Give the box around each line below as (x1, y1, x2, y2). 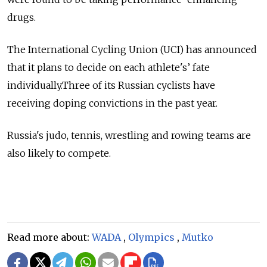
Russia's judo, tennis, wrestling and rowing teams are (7, 129, 251, 141)
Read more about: (7, 231, 92, 243)
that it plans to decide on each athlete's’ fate (7, 61, 210, 73)
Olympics (128, 231, 175, 243)
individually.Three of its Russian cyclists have (7, 79, 215, 91)
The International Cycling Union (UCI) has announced (7, 43, 257, 55)
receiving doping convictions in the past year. (7, 97, 218, 109)
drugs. (7, 11, 36, 23)
